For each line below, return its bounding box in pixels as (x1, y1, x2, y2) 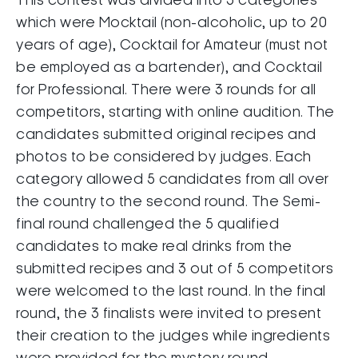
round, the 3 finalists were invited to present (16, 306, 321, 321)
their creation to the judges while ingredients (16, 328, 330, 344)
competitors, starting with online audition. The (16, 105, 335, 120)
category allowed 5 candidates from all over (16, 172, 329, 187)
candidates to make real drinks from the (16, 239, 292, 254)
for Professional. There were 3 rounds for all (16, 82, 316, 97)
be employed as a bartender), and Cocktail (16, 60, 323, 75)
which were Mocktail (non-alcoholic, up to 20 (16, 15, 327, 30)
